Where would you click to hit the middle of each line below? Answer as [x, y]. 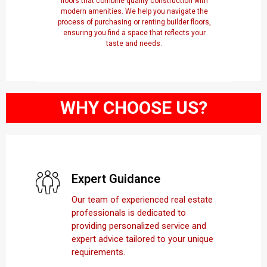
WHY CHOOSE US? [133, 108]
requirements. [98, 252]
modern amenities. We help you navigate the [134, 12]
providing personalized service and [139, 226]
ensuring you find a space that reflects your [134, 33]
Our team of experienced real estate [142, 200]
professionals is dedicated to [129, 213]
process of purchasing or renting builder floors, [134, 22]
